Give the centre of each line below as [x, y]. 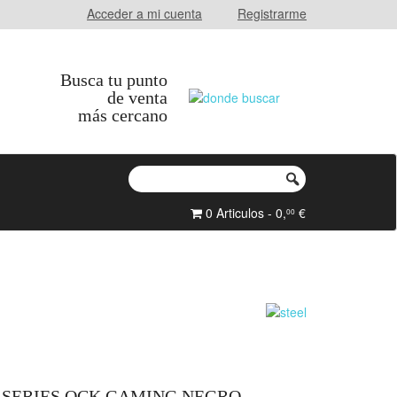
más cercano [123, 115]
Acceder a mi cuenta [144, 13]
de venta [137, 97]
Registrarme [272, 13]
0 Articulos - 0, [244, 213]
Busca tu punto [114, 80]
